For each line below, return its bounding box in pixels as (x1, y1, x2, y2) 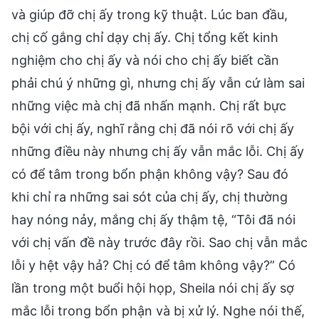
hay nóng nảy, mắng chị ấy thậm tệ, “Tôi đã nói (11, 211, 296, 227)
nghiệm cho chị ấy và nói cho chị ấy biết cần (11, 52, 279, 68)
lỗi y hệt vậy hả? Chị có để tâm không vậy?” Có (11, 257, 296, 273)
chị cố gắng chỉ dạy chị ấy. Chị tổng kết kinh (11, 29, 278, 45)
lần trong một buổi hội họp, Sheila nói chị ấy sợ (11, 280, 294, 296)
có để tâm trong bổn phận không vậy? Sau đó (11, 166, 288, 182)
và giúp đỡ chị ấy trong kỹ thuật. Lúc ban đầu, (11, 6, 288, 22)
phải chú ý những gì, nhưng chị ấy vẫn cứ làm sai (11, 75, 305, 90)
